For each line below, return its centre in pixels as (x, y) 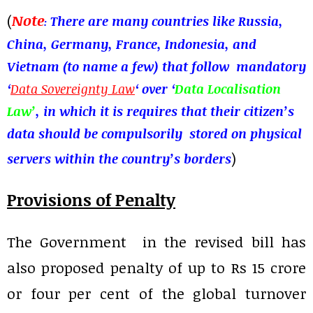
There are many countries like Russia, (167, 21)
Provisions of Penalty (91, 200)
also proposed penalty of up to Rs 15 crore (156, 268)
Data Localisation (228, 89)
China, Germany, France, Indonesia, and (132, 44)
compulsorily (142, 134)
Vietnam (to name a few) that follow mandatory (156, 67)
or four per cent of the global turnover (156, 293)
